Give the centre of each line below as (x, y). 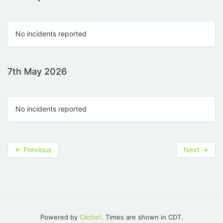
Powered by (60, 217)
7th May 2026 (37, 71)
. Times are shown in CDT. (142, 217)
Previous (36, 150)
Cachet (90, 217)
